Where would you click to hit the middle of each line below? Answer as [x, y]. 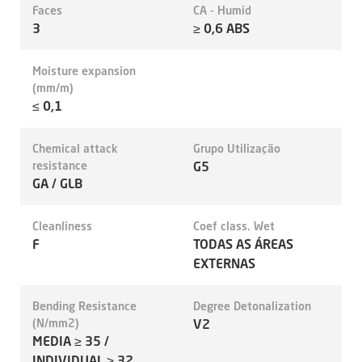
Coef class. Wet [234, 226]
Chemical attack [75, 148]
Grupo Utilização [237, 148]
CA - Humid [222, 10]
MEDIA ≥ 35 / [71, 341]
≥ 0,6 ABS [221, 28]
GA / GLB [57, 183]
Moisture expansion [84, 71]
